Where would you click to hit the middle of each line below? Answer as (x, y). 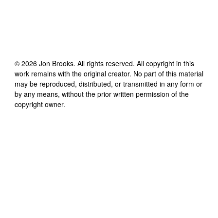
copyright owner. (40, 104)
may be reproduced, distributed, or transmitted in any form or (109, 83)
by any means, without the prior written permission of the (102, 94)
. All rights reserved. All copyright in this (134, 63)
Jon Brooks (56, 63)
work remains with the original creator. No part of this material (109, 73)
